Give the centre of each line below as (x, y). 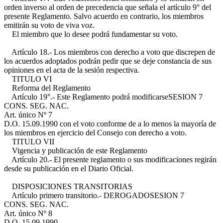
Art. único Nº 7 (28, 115)
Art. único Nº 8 (28, 213)
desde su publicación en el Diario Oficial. (69, 168)
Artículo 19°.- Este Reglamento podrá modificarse (86, 97)
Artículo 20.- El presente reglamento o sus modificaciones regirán (110, 160)
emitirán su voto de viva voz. (49, 25)
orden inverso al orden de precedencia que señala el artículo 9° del (108, 7)
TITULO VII (29, 142)
